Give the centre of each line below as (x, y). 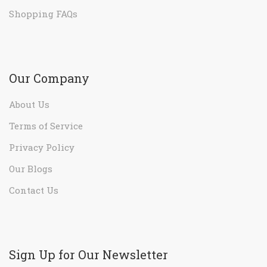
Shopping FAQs (43, 13)
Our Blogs (31, 168)
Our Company (49, 78)
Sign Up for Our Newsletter (89, 254)
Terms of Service (46, 125)
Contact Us (34, 190)
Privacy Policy (42, 147)
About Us (29, 104)
